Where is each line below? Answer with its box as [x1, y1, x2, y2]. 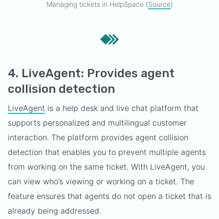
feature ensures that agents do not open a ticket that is [8, 191, 211, 201]
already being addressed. [8, 205, 104, 216]
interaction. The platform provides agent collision [8, 132, 188, 142]
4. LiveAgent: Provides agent [8, 66, 175, 80]
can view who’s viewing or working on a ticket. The [8, 176, 194, 186]
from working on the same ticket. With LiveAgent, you [8, 161, 205, 172]
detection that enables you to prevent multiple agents [8, 147, 206, 157]
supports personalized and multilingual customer [8, 117, 187, 128]
